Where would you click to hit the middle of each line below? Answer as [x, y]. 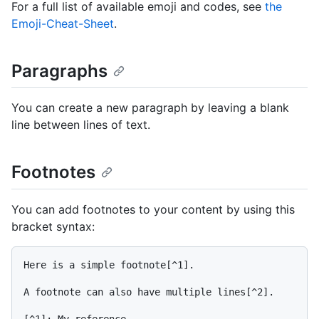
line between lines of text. [81, 125]
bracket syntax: [53, 226]
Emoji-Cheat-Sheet [63, 24]
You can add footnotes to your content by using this [153, 209]
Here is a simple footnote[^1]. [109, 265]
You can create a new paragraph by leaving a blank [150, 108]
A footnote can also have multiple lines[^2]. [149, 292]
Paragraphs [59, 71]
